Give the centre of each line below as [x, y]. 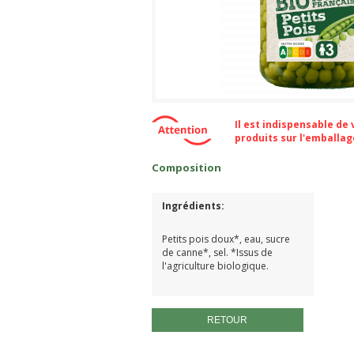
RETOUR [228, 320]
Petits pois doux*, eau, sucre [226, 239]
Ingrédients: [194, 205]
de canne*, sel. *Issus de [217, 252]
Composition [186, 167]
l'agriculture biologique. [215, 265]
